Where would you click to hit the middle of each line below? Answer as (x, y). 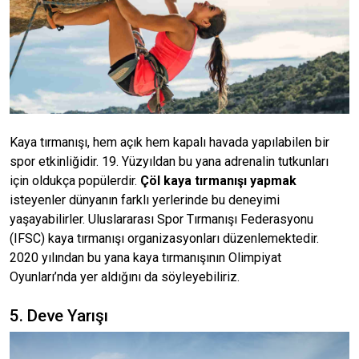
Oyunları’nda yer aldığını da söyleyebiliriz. (128, 277)
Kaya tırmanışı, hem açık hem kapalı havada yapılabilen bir (169, 142)
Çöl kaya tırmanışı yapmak (218, 181)
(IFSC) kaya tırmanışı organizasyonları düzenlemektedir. (164, 238)
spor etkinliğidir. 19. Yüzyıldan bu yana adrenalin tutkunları (169, 161)
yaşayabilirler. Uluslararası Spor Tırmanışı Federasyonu (161, 219)
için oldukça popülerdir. (75, 181)
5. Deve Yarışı (59, 316)
